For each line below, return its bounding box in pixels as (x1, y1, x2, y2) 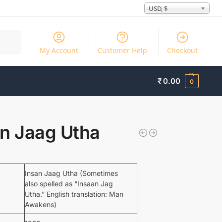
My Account (39, 45, 78, 55)
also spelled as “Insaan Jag (24, 179, 113, 188)
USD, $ (149, 4, 167, 13)
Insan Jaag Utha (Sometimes (24, 168, 118, 177)
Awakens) (24, 200, 56, 209)
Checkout (166, 45, 198, 55)
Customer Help (98, 45, 148, 55)
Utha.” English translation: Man (24, 189, 123, 198)
